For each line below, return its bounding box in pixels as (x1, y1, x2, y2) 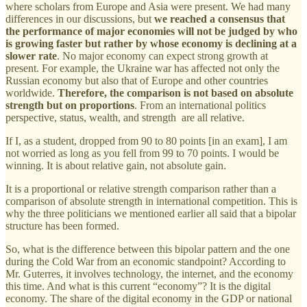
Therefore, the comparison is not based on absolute (58, 86, 293, 99)
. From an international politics (134, 99, 266, 111)
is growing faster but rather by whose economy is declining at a (5, 37, 297, 49)
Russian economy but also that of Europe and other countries (5, 74, 268, 86)
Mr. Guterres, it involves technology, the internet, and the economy (5, 267, 293, 280)
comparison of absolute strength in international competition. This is (5, 195, 297, 207)
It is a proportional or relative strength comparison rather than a (5, 182, 276, 195)
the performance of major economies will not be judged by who (5, 25, 297, 37)
